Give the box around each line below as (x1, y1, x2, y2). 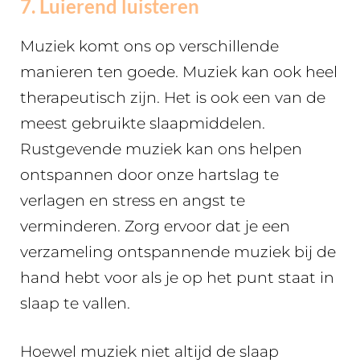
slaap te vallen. (20, 293, 134, 313)
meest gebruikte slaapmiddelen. (20, 113, 265, 133)
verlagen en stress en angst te (20, 190, 245, 210)
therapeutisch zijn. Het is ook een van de (20, 88, 325, 107)
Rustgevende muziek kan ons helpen (20, 139, 302, 158)
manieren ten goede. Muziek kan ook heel (20, 62, 337, 81)
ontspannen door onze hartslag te (20, 165, 279, 184)
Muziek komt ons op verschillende (20, 36, 279, 55)
